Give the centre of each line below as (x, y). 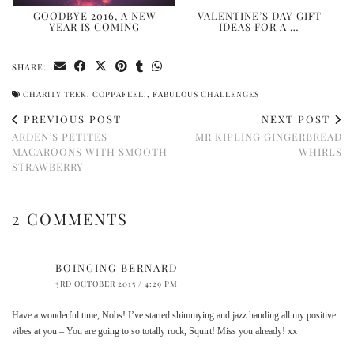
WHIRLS (320, 152)
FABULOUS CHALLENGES (206, 94)
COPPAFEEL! (120, 94)
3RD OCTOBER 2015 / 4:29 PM (117, 284)
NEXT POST (298, 119)
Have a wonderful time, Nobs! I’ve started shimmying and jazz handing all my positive (174, 316)
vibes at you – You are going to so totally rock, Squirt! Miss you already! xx (154, 331)
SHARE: (31, 67)
